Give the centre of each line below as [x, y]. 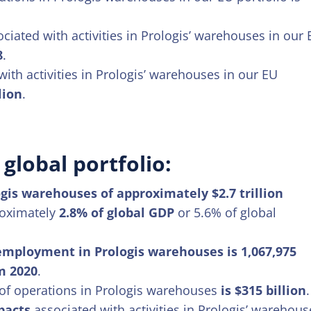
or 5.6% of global [226, 212]
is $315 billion [264, 290]
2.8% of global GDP [117, 212]
